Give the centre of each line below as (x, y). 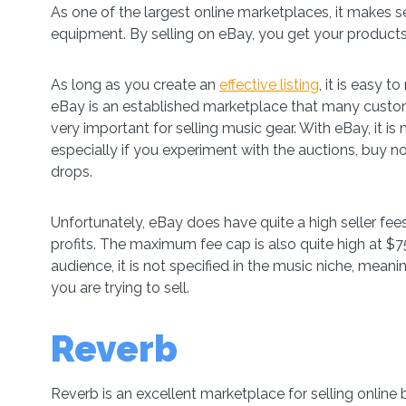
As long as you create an (135, 85)
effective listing (269, 85)
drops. (73, 172)
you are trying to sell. (122, 288)
